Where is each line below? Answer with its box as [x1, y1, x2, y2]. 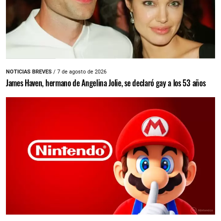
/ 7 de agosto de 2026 [52, 69, 107, 75]
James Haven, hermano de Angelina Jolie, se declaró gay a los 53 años [6, 77, 206, 89]
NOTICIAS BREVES [6, 69, 52, 75]
